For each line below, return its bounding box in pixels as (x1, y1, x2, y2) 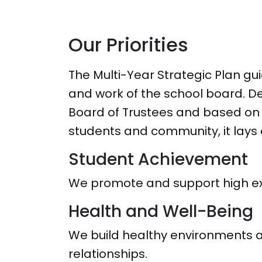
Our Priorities (68, 32, 188, 58)
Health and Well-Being (68, 200, 253, 223)
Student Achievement (68, 148, 248, 171)
